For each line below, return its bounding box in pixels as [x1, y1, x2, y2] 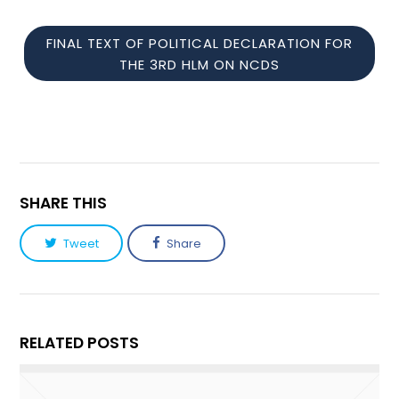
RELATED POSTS [20, 331, 140, 354]
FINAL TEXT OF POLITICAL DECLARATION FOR [46, 33, 353, 53]
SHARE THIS [20, 191, 108, 214]
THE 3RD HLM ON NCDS [119, 54, 280, 74]
